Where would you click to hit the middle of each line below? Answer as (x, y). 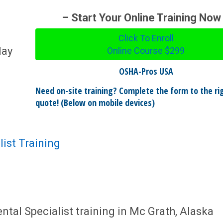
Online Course (136, 51)
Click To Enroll (146, 38)
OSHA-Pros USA (146, 71)
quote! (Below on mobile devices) (95, 103)
